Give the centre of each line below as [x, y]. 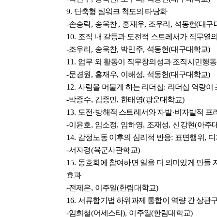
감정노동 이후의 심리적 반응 [124, 138]
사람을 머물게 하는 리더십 [121, 87]
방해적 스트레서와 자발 [133, 112]
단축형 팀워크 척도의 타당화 [121, 12]
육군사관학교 [115, 150]
